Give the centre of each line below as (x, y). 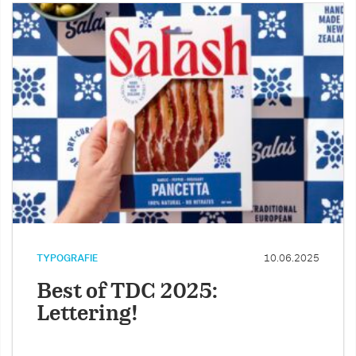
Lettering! (87, 315)
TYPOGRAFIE (67, 259)
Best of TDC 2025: (127, 292)
